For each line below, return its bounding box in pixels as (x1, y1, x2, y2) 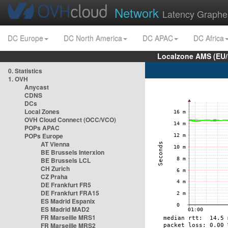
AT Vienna (41, 139, 70, 149)
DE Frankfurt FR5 (41, 180, 91, 189)
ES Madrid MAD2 (41, 205, 90, 214)
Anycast (24, 82, 49, 92)
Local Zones (24, 107, 60, 116)
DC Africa (193, 33, 224, 43)
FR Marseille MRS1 (41, 213, 96, 222)
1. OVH (8, 74, 28, 83)
